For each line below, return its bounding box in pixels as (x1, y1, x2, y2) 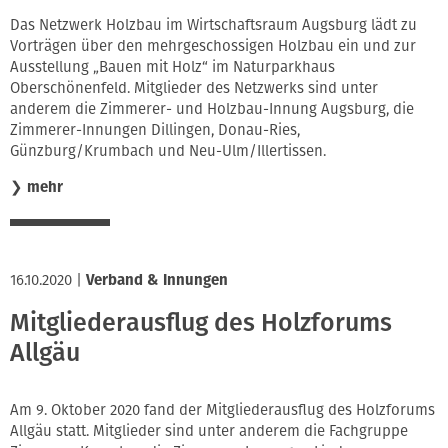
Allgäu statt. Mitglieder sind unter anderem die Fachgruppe (10, 422, 408, 441)
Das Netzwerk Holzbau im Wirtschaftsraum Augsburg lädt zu (10, 16, 417, 35)
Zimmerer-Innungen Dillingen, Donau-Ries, (10, 121, 300, 140)
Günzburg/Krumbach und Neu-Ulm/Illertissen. (10, 142, 326, 161)
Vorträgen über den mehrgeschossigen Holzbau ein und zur (10, 37, 416, 56)
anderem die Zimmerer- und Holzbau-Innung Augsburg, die (10, 100, 414, 119)
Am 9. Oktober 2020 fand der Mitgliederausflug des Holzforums (10, 401, 435, 420)
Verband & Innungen (86, 271, 228, 290)
